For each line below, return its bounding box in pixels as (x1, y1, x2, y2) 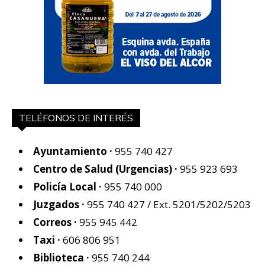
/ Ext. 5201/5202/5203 (145, 198, 251, 212)
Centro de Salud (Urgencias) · (33, 162, 180, 176)
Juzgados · (33, 198, 87, 212)
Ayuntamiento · (33, 144, 112, 159)
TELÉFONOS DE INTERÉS (19, 112, 133, 124)
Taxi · (33, 233, 63, 247)
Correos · (33, 215, 79, 230)
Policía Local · (33, 180, 104, 194)
